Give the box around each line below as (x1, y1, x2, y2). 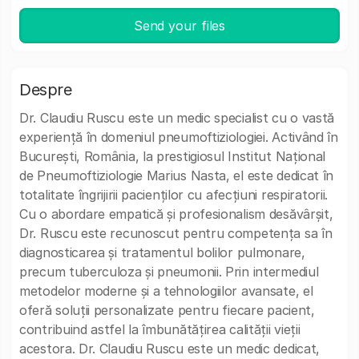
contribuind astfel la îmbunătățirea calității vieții (19, 321, 301, 337)
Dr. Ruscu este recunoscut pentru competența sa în (19, 225, 333, 241)
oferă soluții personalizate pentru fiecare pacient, (19, 302, 315, 318)
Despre (19, 80, 71, 99)
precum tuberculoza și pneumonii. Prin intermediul (19, 264, 319, 280)
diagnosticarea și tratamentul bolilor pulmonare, (19, 244, 305, 260)
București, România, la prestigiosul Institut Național (19, 148, 326, 164)
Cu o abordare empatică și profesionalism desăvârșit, (19, 206, 333, 222)
